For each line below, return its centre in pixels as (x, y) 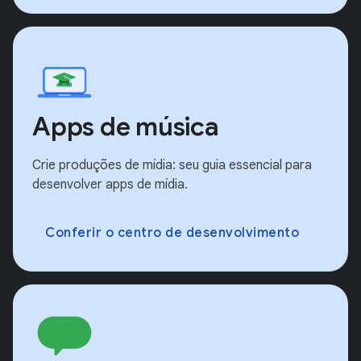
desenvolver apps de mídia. (110, 185)
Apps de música (126, 127)
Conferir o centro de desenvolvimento (172, 233)
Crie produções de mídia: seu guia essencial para (172, 166)
